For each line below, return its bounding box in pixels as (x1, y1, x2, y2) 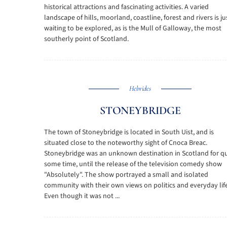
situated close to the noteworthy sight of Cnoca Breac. (44, 138, 207, 148)
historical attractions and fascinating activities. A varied (44, 2, 209, 12)
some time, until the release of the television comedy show (44, 159, 222, 169)
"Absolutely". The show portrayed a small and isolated (44, 170, 208, 180)
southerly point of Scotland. (44, 34, 129, 44)
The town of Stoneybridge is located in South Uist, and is (44, 127, 214, 137)
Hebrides (129, 84, 152, 93)
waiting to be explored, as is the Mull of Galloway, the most (44, 23, 221, 33)
